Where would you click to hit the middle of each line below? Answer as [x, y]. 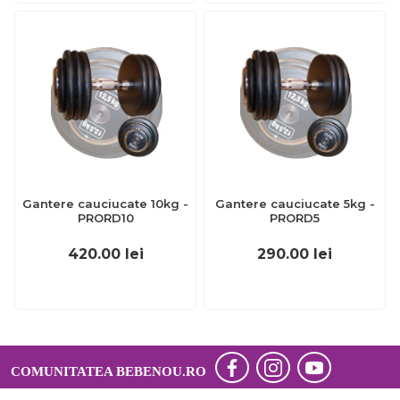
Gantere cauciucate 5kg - [295, 204]
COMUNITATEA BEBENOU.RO [108, 372]
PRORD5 [295, 218]
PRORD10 [105, 218]
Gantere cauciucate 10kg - [105, 204]
